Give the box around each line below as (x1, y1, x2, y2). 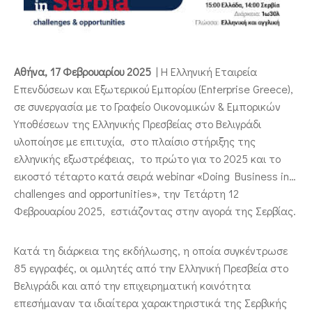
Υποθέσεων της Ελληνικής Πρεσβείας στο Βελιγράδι (14, 116, 261, 131)
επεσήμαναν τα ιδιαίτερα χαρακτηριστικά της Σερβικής (14, 295, 287, 310)
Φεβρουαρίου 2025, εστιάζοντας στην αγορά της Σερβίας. (14, 203, 296, 218)
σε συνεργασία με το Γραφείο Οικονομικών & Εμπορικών (14, 99, 281, 114)
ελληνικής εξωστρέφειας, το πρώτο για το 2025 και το (14, 151, 281, 166)
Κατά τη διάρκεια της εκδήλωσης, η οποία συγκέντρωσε (14, 243, 288, 258)
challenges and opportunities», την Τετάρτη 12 (14, 186, 239, 201)
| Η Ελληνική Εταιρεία (151, 64, 257, 79)
